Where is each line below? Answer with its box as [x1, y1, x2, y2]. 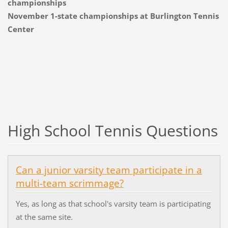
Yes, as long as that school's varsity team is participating [15, 198, 211, 209]
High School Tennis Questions [7, 120, 218, 141]
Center [7, 24, 36, 35]
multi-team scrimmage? [15, 177, 124, 190]
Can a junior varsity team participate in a [15, 163, 202, 177]
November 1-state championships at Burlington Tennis [7, 11, 219, 21]
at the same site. [15, 212, 73, 222]
